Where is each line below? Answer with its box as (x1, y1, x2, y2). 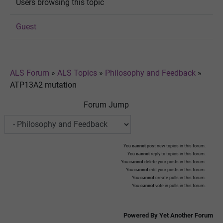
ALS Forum (10, 68, 51, 78)
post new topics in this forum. (146, 143, 206, 148)
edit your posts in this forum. (148, 167, 206, 172)
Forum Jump (84, 100, 129, 110)
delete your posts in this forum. (143, 159, 206, 164)
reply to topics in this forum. (150, 151, 206, 156)
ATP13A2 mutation (10, 80, 77, 90)
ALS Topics (57, 68, 97, 78)
